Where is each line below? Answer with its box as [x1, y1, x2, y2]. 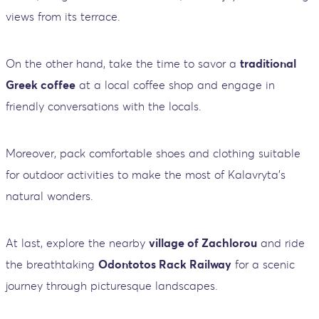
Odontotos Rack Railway [98, 257, 231, 272]
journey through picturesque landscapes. [6, 278, 218, 293]
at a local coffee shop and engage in [75, 78, 275, 93]
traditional [240, 56, 296, 71]
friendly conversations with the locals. [6, 99, 202, 114]
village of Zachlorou [149, 236, 257, 251]
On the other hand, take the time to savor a [6, 56, 240, 71]
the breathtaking [6, 257, 98, 272]
